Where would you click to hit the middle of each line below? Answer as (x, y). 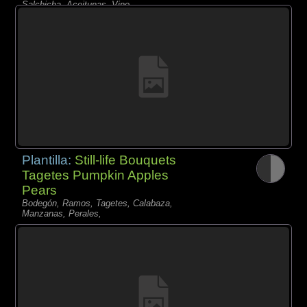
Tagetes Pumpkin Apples (96, 175)
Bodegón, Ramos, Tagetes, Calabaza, (98, 204)
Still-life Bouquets (126, 160)
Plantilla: (49, 160)
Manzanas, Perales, (62, 214)
